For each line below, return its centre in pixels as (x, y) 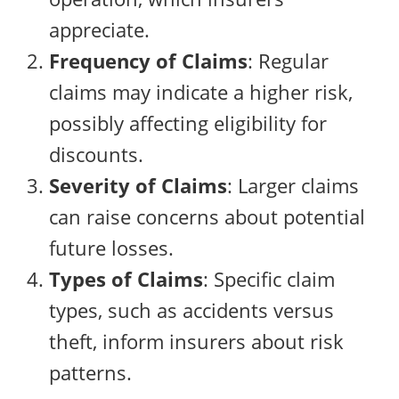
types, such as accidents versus (191, 310)
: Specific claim (269, 279)
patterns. (90, 373)
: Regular (288, 61)
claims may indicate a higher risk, (201, 92)
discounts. (96, 155)
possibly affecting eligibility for (188, 123)
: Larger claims (293, 186)
